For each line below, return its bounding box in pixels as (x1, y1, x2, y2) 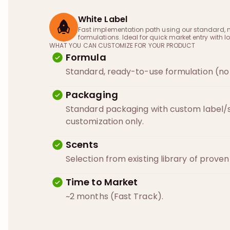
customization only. (66, 116, 144, 127)
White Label (78, 13, 127, 25)
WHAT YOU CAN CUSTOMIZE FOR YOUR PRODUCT (49, 41, 196, 50)
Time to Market (66, 176, 138, 188)
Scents (66, 138, 99, 151)
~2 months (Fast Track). (66, 190, 163, 202)
